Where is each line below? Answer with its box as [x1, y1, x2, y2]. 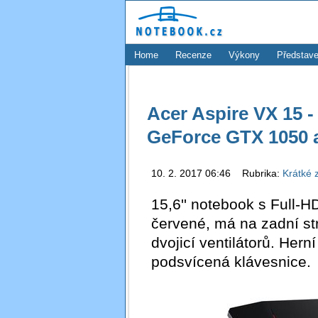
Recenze [175, 50, 212, 60]
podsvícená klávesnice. [150, 253, 311, 270]
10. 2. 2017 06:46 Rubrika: [150, 168, 283, 180]
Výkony [229, 50, 260, 60]
